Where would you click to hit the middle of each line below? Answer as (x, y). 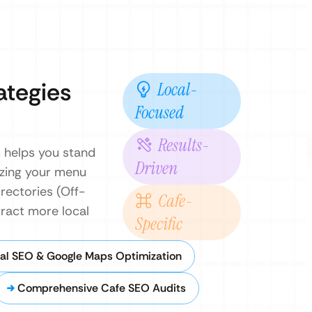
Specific (159, 224)
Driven (156, 168)
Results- (184, 145)
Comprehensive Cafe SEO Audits (102, 288)
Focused (159, 112)
